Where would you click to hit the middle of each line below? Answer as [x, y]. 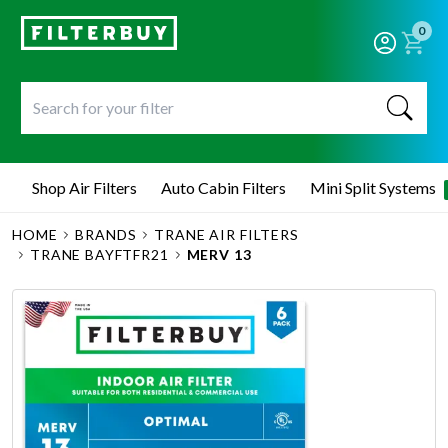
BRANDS [106, 234]
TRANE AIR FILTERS [226, 234]
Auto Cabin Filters [223, 187]
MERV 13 [219, 254]
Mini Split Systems [373, 187]
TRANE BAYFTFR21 [99, 254]
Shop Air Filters [84, 187]
